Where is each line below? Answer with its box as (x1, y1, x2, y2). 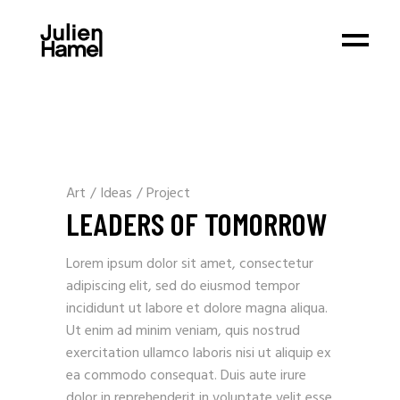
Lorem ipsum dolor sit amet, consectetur (66, 253, 313, 276)
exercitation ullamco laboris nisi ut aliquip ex (66, 342, 331, 365)
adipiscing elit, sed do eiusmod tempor (66, 275, 300, 298)
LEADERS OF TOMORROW (66, 204, 327, 242)
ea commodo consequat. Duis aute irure (66, 364, 306, 387)
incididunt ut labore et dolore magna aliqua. (66, 297, 328, 321)
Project (146, 182, 190, 205)
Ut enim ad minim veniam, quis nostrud (66, 320, 300, 343)
